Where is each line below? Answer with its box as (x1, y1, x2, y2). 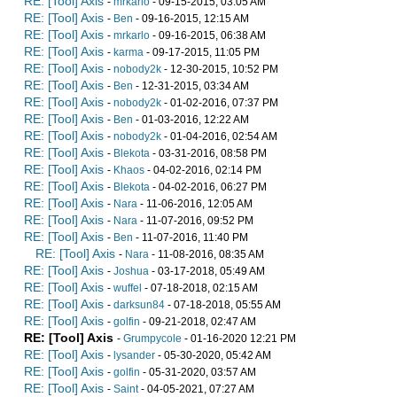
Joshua (113, 264, 149, 277)
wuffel (113, 281, 142, 294)
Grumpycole (123, 331, 182, 345)
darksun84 (113, 298, 165, 311)
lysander (113, 348, 155, 362)
